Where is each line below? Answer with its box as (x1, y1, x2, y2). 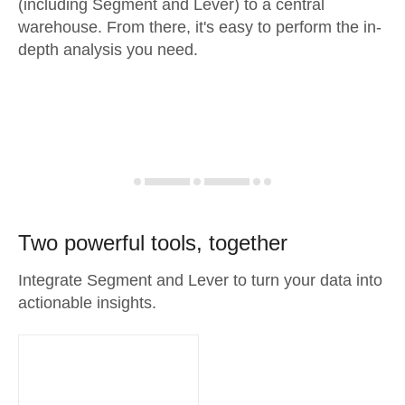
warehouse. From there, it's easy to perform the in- (18, 18, 381, 36)
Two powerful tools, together (18, 231, 287, 255)
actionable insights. (18, 294, 156, 312)
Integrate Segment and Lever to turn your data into (18, 271, 382, 289)
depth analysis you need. (18, 41, 198, 59)
